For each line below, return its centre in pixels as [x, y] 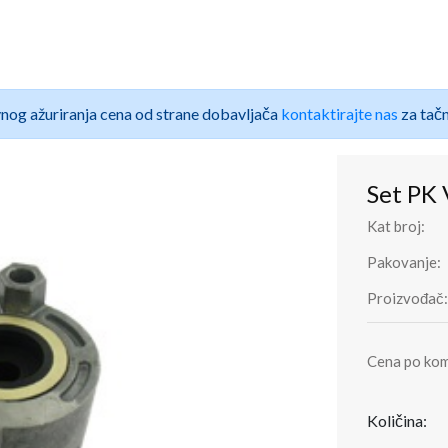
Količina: [396, 420]
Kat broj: [395, 226]
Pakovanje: [403, 262]
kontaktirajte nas [339, 113]
